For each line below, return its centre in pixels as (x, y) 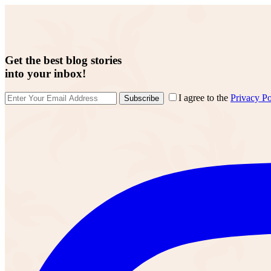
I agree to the (204, 98)
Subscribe (142, 99)
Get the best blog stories (63, 60)
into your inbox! (45, 73)
